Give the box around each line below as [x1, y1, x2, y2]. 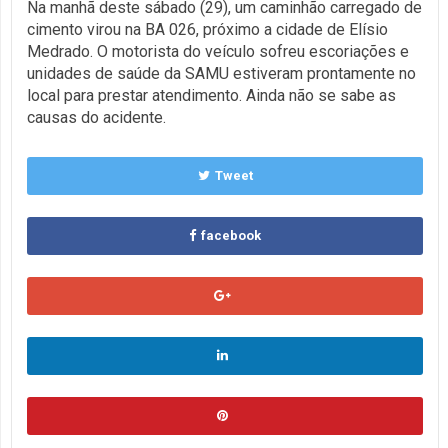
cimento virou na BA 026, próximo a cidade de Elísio [27, 19, 388, 39]
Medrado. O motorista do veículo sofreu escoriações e [27, 41, 409, 61]
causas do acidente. [27, 107, 166, 127]
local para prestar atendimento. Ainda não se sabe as [27, 85, 396, 105]
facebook [201, 227, 261, 243]
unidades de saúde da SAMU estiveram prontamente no [27, 63, 416, 83]
